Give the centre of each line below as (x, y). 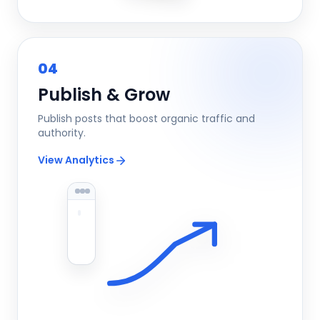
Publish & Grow (104, 95)
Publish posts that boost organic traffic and (146, 119)
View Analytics (76, 160)
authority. (62, 133)
